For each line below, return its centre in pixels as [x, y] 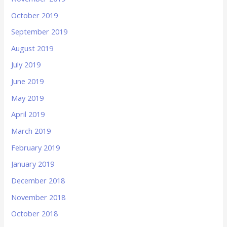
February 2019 [36, 147]
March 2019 [31, 131]
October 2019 [35, 15]
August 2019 [32, 48]
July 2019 [26, 65]
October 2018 [35, 214]
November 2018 [39, 197]
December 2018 [38, 180]
